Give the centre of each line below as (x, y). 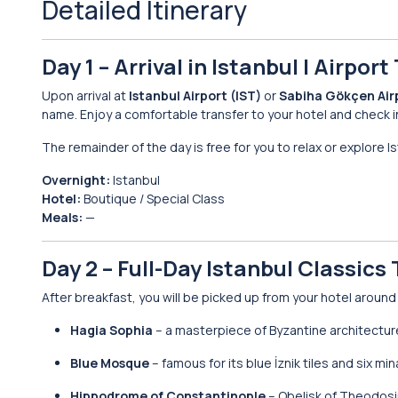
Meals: (62, 217)
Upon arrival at (85, 96)
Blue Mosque (110, 363)
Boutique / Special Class (153, 199)
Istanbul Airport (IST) (195, 96)
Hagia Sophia (111, 330)
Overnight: (76, 180)
